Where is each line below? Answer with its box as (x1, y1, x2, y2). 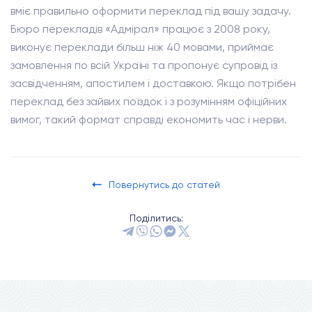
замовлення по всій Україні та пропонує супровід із (10, 58, 277, 72)
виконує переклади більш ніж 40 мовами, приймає (10, 40, 274, 54)
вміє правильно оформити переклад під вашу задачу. (10, 4, 291, 17)
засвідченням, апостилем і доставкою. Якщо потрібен (10, 77, 296, 90)
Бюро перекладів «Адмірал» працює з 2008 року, (10, 22, 270, 36)
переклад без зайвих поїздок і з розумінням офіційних (10, 95, 287, 108)
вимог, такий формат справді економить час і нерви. (10, 113, 287, 126)
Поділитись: (129, 212, 183, 224)
